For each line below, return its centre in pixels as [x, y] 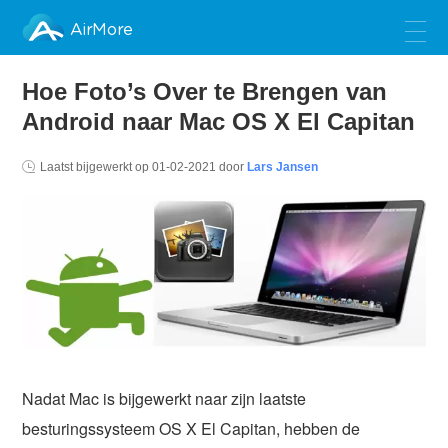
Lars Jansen [283, 167]
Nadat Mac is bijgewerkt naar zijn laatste [164, 398]
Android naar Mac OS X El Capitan [219, 121]
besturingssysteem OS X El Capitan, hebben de [191, 428]
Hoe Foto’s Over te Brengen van [205, 91]
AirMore [101, 30]
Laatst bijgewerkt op [96, 167]
